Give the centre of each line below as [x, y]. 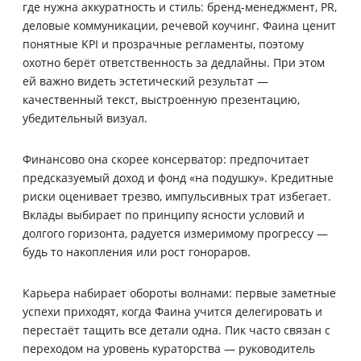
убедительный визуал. [85, 118]
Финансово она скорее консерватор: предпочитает [166, 160]
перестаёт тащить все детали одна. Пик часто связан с [176, 330]
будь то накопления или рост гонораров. [137, 252]
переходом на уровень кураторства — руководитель [169, 349]
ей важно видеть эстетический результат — [145, 81]
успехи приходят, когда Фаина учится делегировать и [172, 312]
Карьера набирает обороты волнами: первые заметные [179, 293]
